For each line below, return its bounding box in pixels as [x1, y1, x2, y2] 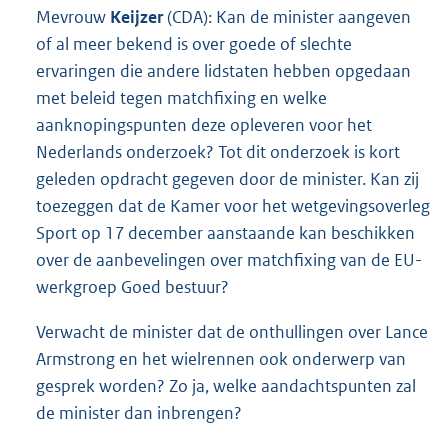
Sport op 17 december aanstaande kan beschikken [36, 221, 415, 244]
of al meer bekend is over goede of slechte [36, 32, 352, 55]
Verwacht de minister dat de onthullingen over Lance [36, 320, 428, 343]
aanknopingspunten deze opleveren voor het [36, 113, 372, 136]
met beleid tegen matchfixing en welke [36, 86, 327, 109]
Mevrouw [36, 5, 110, 28]
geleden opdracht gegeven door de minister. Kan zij [36, 167, 419, 190]
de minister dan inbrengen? [36, 401, 242, 424]
